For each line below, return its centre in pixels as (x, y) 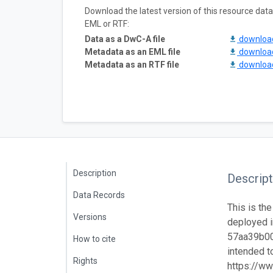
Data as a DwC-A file (125, 39)
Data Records (99, 195)
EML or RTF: (107, 23)
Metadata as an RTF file (132, 64)
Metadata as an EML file (133, 51)
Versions (90, 217)
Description (95, 173)
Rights (85, 261)
